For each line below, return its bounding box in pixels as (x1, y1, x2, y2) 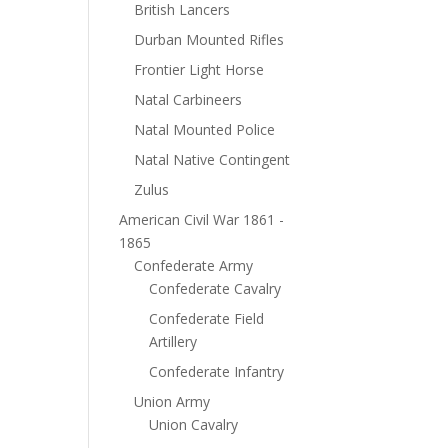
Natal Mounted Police (134, 120, 276, 139)
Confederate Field (149, 309, 265, 328)
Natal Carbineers (134, 90, 243, 109)
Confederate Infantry (149, 362, 285, 381)
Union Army (134, 392, 211, 411)
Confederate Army (134, 256, 254, 275)
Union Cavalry (149, 415, 239, 434)
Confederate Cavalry (149, 279, 282, 298)
